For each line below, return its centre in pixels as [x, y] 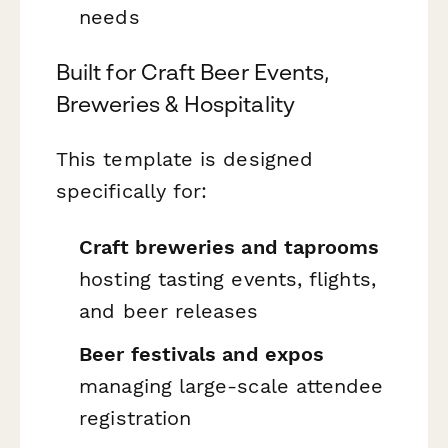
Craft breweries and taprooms [229, 246]
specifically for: [132, 191]
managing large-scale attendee [231, 386]
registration [135, 418]
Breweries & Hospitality [175, 104]
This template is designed [185, 159]
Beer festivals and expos [202, 354]
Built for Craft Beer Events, [193, 72]
